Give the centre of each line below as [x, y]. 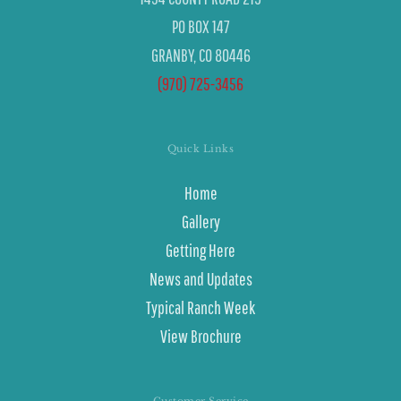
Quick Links [200, 148]
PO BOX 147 [200, 26]
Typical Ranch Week [200, 307]
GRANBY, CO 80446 [200, 55]
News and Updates [200, 278]
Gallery [200, 221]
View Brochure [200, 336]
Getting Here [200, 250]
